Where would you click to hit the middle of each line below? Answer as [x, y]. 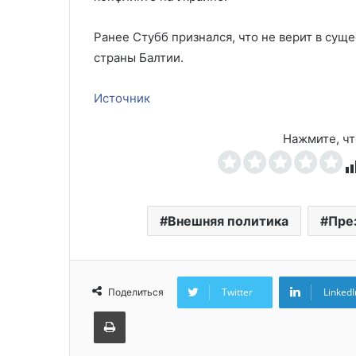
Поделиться [136, 292]
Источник [122, 98]
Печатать [147, 311]
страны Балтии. [139, 58]
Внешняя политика [228, 221]
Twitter [237, 292]
